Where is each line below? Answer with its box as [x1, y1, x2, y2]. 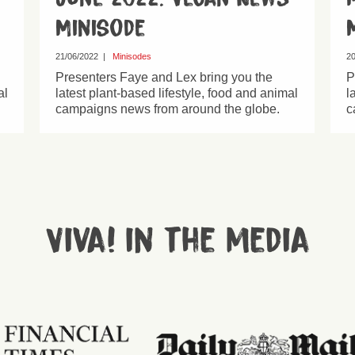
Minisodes [113, 52, 152, 62]
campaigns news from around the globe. [55, 102, 281, 116]
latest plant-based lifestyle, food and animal [55, 86, 299, 101]
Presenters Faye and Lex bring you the [55, 71, 273, 85]
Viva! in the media [44, 223, 311, 261]
